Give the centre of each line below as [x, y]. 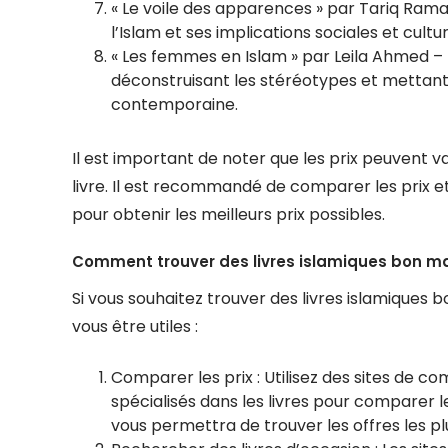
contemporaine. [174, 104]
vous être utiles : [135, 326]
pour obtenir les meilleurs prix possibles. [228, 214]
